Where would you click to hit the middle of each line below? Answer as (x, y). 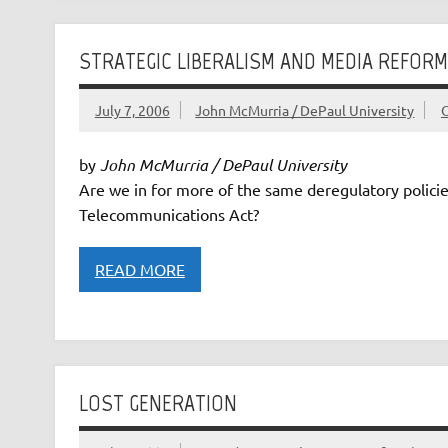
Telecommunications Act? (168, 214)
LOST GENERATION (157, 402)
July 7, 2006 (132, 110)
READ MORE (139, 269)
